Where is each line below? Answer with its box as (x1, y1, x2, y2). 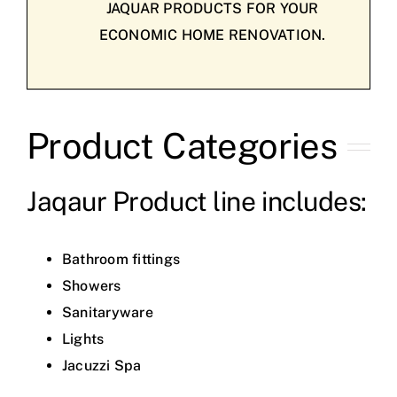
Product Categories (26, 125, 338, 167)
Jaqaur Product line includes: (26, 185, 367, 218)
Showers (61, 277, 121, 295)
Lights (61, 331, 105, 348)
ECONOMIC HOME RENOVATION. (98, 27, 326, 44)
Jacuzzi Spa (61, 357, 142, 375)
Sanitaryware (61, 304, 153, 322)
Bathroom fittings (61, 251, 181, 269)
